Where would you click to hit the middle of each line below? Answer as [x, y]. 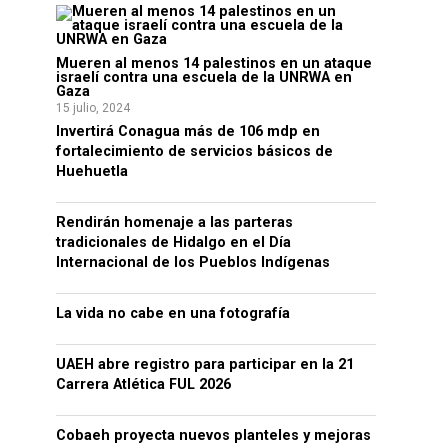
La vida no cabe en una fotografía [173, 313]
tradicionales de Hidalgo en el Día [173, 242]
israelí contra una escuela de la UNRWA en [204, 77]
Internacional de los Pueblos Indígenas [193, 262]
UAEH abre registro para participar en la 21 [205, 364]
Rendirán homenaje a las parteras [174, 222]
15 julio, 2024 [93, 108]
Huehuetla [92, 171]
